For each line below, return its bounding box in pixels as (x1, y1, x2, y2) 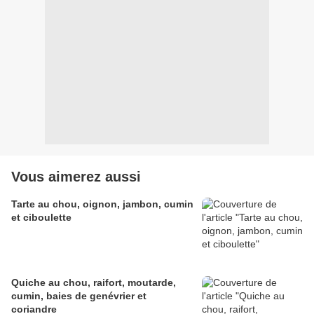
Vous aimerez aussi (11, 169, 141, 185)
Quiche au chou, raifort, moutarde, (11, 277, 176, 289)
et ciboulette (11, 212, 71, 224)
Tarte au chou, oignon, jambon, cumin (11, 198, 193, 210)
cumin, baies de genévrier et (11, 290, 146, 302)
